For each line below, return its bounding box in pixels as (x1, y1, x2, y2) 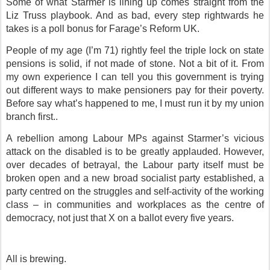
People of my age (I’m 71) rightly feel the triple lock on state (6, 45, 264, 55)
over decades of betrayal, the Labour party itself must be (6, 160, 264, 170)
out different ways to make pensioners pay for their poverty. (6, 85, 264, 95)
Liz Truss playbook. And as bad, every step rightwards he (6, 10, 264, 20)
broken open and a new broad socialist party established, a (6, 173, 264, 183)
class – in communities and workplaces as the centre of (6, 199, 264, 210)
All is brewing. (6, 254, 66, 264)
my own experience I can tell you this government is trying (6, 72, 264, 82)
